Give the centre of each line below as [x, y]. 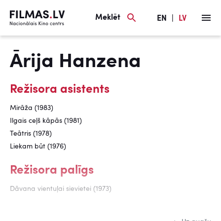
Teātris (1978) [31, 134]
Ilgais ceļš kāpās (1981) [46, 121]
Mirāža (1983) [32, 108]
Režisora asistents [60, 90]
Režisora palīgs [52, 171]
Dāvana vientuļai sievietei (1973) [61, 189]
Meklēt [108, 18]
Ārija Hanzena [75, 62]
